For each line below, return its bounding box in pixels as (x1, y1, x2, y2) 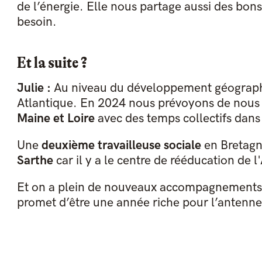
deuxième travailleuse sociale (41, 138, 201, 153)
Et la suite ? (16, 53, 87, 73)
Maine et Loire (16, 111, 95, 126)
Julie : (16, 81, 54, 96)
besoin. (16, 15, 57, 30)
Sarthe (16, 153, 53, 168)
